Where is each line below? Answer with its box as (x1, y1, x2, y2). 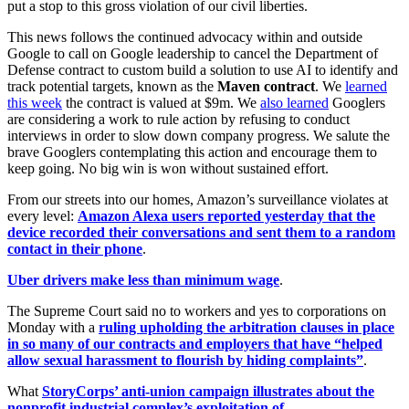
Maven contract (217, 79, 315, 95)
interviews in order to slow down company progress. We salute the (7, 128, 390, 144)
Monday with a (7, 320, 99, 336)
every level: (7, 208, 78, 225)
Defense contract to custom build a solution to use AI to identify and (7, 62, 398, 79)
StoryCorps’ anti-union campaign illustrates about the (42, 383, 374, 400)
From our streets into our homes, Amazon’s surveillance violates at (7, 192, 388, 208)
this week (7, 95, 62, 111)
